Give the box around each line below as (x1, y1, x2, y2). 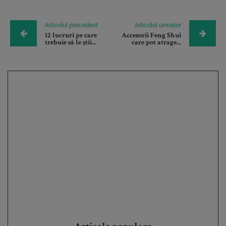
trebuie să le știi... (45, 39, 96, 47)
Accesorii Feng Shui (122, 32, 181, 40)
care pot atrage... (132, 39, 181, 47)
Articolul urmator (135, 21, 181, 30)
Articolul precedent (45, 21, 98, 30)
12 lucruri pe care (45, 32, 97, 40)
